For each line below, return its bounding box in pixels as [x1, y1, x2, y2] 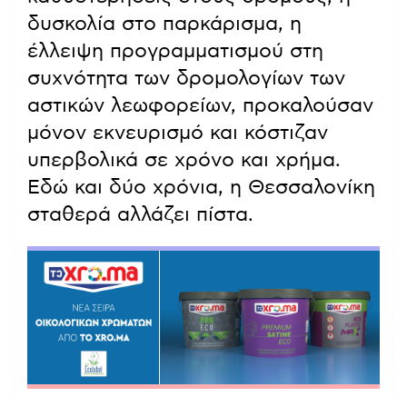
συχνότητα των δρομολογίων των [27, 67, 345, 88]
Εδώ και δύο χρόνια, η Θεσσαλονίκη [27, 176, 375, 197]
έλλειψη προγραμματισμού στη [27, 40, 323, 61]
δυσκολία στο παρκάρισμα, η [27, 13, 302, 34]
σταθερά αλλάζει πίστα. [27, 203, 256, 224]
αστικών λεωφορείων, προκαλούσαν [27, 94, 373, 115]
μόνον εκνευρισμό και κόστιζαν [27, 122, 328, 143]
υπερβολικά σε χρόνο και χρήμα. [27, 149, 341, 170]
